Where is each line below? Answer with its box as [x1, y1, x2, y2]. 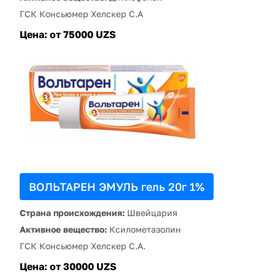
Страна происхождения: [20, 207, 125, 218]
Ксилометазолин [107, 223, 181, 234]
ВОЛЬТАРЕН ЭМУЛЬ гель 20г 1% [29, 179, 204, 193]
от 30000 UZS [50, 260, 117, 273]
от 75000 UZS [50, 28, 116, 41]
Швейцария [125, 207, 177, 218]
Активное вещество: [20, 223, 107, 234]
